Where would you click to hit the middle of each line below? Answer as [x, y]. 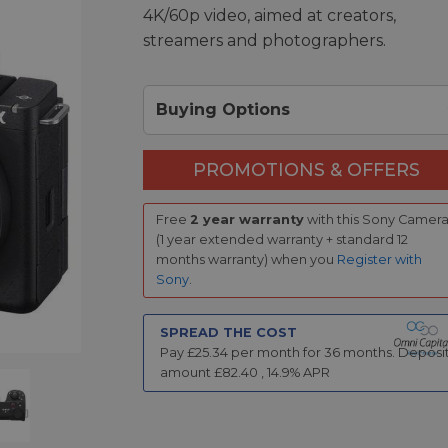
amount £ [190, 372]
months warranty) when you [247, 260]
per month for [275, 352]
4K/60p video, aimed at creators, [269, 15]
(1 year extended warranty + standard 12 [282, 240]
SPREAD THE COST [228, 332]
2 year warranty [247, 220]
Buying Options [222, 109]
